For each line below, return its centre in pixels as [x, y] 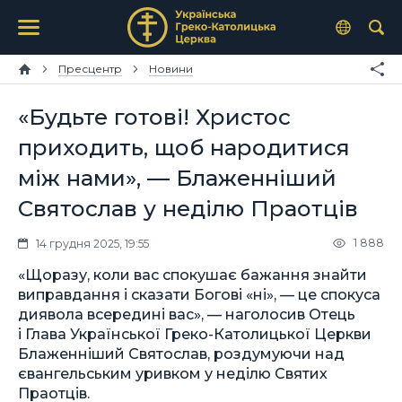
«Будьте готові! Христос [154, 117]
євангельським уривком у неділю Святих [173, 373]
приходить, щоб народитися [184, 147]
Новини [171, 69]
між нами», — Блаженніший [177, 178]
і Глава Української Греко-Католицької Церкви [195, 333]
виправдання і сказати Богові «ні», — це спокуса [199, 294]
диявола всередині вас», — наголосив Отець [187, 314]
